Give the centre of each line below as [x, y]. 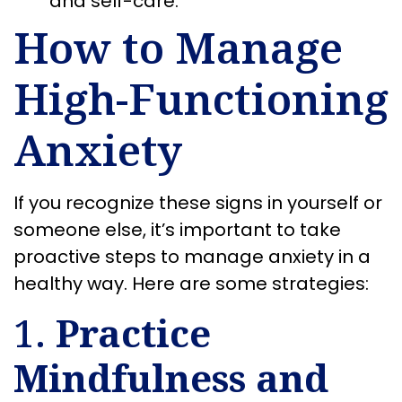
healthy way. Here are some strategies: [191, 284]
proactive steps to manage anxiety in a [192, 257]
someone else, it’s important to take [177, 230]
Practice [133, 332]
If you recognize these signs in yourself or [198, 203]
